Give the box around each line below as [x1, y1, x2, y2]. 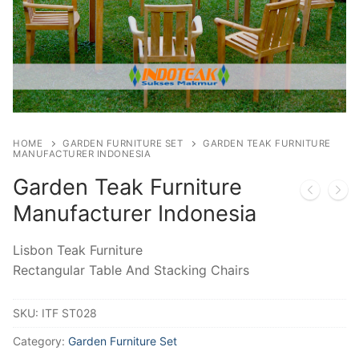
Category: [13, 333, 68, 348]
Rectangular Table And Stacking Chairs [13, 262, 249, 278]
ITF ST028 [42, 305, 97, 320]
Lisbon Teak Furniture [13, 242, 143, 258]
